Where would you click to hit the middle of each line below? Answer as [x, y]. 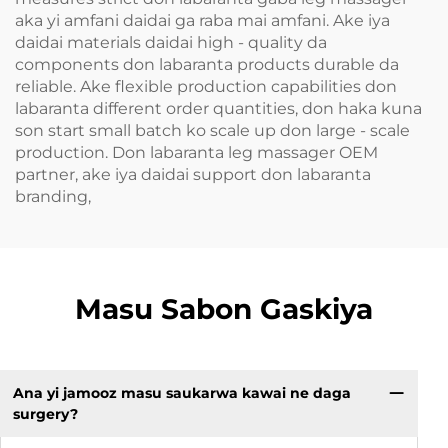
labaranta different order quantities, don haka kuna [218, 108]
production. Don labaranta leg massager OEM [196, 152]
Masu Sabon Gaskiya [224, 309]
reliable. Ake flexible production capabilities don [206, 86]
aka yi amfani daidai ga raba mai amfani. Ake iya [202, 20]
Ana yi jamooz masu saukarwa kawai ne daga [181, 392]
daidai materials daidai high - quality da [171, 42]
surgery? [45, 413]
